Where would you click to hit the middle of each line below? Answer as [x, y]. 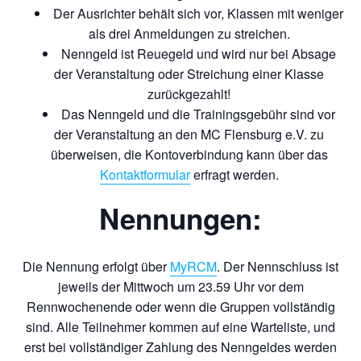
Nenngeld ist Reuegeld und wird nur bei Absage [198, 53]
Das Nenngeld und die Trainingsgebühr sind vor [198, 114]
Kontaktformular [145, 174]
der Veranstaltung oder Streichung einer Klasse [189, 73]
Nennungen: [180, 218]
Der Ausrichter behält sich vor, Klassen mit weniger [198, 13]
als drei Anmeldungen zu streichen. [189, 33]
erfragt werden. [234, 174]
